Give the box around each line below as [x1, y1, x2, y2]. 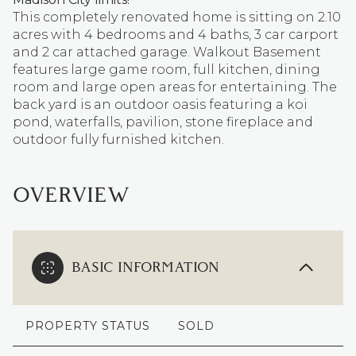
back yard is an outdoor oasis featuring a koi [13, 97, 308, 112]
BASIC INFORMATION [72, 258, 219, 277]
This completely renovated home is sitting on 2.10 [13, 10, 341, 25]
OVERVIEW [13, 182, 130, 210]
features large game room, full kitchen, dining [13, 62, 320, 77]
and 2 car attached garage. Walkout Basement [13, 44, 321, 60]
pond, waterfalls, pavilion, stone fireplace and [13, 114, 313, 130]
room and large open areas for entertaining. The [13, 79, 337, 95]
